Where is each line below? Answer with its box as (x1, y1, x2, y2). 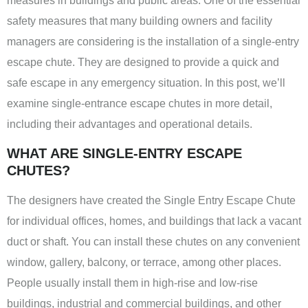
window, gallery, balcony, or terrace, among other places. (7, 256, 281, 268)
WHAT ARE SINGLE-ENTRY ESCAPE (7, 145, 242, 161)
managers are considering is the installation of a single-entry (7, 36, 299, 48)
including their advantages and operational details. (7, 118, 252, 131)
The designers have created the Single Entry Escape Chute (7, 194, 296, 206)
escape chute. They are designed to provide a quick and (7, 56, 279, 69)
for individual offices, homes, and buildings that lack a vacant (7, 214, 301, 227)
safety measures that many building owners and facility (7, 15, 272, 27)
